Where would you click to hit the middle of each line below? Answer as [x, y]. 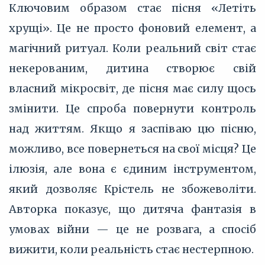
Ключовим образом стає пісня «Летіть [132, 8]
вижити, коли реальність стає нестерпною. [131, 249]
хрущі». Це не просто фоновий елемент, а [132, 28]
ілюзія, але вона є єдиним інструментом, [132, 169]
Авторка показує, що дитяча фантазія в [132, 209]
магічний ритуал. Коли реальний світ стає [132, 48]
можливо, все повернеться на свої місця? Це [132, 149]
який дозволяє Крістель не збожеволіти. [132, 189]
